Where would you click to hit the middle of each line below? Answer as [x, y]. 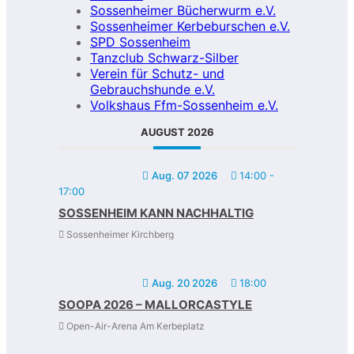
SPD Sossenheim [140, 41]
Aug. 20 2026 [185, 282]
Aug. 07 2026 [185, 175]
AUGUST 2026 [177, 132]
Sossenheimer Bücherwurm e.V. [183, 10]
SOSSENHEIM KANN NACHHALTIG [156, 213]
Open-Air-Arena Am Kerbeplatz [134, 326]
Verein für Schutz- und [157, 73]
